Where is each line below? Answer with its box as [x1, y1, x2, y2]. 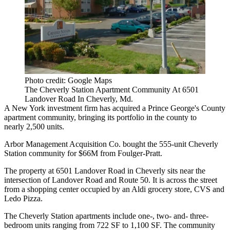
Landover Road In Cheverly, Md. [25, 94, 133, 103]
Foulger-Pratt [118, 148, 160, 158]
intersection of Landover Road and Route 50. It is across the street [4, 175, 217, 184]
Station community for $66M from [4, 148, 118, 158]
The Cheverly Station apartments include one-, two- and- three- [4, 211, 208, 220]
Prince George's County [148, 103, 225, 112]
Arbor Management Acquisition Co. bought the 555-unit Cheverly [4, 139, 218, 148]
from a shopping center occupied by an [4, 184, 131, 194]
